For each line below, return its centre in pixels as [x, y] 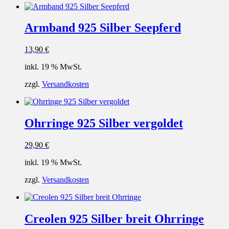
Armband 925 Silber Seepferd [103, 28]
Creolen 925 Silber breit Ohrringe [114, 219]
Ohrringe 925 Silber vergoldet [104, 123]
